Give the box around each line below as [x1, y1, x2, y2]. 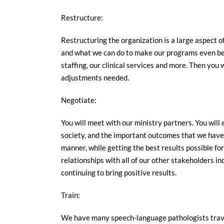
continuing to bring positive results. [61, 168, 176, 177]
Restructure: [61, 13, 103, 22]
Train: [61, 190, 80, 199]
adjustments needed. [61, 73, 129, 82]
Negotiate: [61, 95, 96, 104]
